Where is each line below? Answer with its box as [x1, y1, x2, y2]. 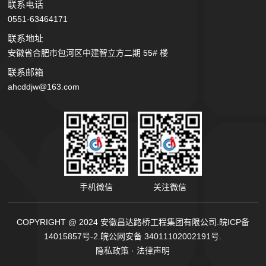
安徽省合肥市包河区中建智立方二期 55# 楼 [8, 47, 169, 58]
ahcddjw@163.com [8, 81, 80, 91]
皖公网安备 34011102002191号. [100, 232, 222, 242]
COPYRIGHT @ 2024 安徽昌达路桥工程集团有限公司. [16, 217, 219, 227]
